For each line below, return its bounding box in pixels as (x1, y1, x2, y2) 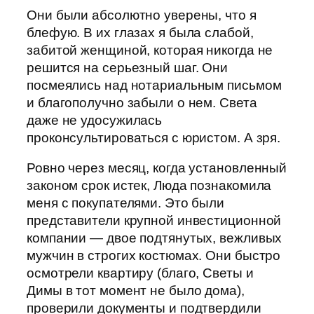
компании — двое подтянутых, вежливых (27, 231, 282, 246)
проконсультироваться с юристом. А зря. (27, 130, 281, 145)
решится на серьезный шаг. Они (27, 60, 228, 75)
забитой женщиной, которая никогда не (27, 42, 273, 57)
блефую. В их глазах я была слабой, (27, 25, 254, 40)
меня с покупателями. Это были (27, 196, 225, 211)
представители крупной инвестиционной (27, 213, 282, 228)
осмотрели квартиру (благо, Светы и (27, 266, 254, 281)
